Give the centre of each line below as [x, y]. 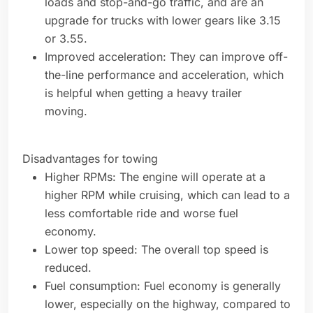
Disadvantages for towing [90, 159]
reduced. [70, 268]
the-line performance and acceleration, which [164, 75]
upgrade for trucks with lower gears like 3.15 [163, 21]
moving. [68, 111]
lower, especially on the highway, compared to [168, 304]
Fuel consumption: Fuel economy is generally [163, 286]
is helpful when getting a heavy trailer [143, 93]
